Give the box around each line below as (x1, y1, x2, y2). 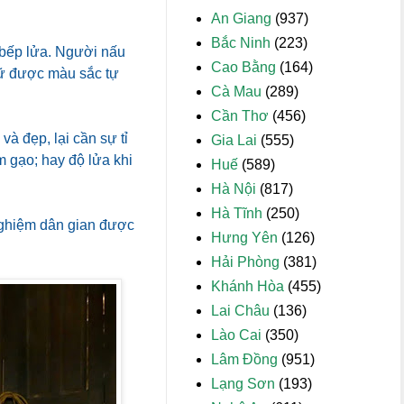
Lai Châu (211, 303, 270, 318)
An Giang (211, 11, 271, 26)
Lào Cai (211, 327, 262, 343)
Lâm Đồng (211, 352, 278, 367)
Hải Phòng (211, 254, 280, 270)
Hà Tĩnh (211, 206, 262, 221)
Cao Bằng (211, 60, 276, 75)
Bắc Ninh (211, 35, 271, 50)
